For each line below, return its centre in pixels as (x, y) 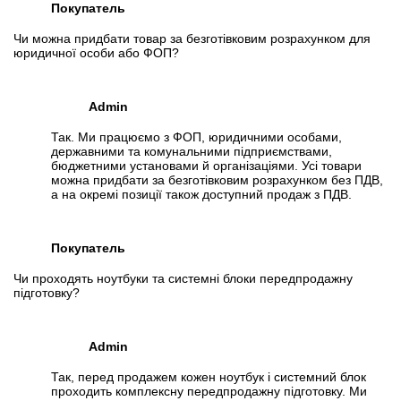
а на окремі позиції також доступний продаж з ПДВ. (203, 195)
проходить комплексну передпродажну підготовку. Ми (209, 392)
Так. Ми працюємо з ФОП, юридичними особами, (196, 137)
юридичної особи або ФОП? (96, 53)
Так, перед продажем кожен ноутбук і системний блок (209, 377)
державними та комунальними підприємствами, (192, 152)
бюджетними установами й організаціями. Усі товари (206, 166)
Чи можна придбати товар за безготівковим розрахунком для (192, 39)
